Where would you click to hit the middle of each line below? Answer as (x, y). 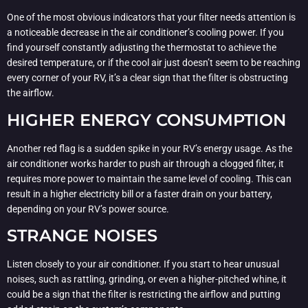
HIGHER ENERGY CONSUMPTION (146, 120)
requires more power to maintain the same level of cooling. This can (149, 178)
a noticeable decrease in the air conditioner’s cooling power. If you (145, 33)
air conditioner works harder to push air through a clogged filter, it (145, 163)
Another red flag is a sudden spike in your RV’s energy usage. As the (150, 148)
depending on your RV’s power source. (88, 209)
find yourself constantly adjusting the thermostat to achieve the (142, 48)
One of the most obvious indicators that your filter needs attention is (151, 18)
